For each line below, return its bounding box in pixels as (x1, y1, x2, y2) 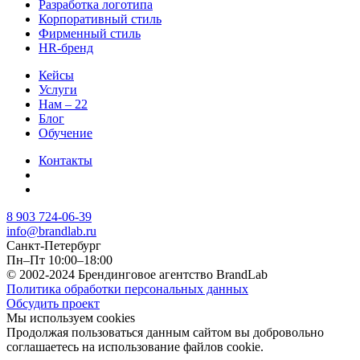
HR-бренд (39, 41, 93, 55)
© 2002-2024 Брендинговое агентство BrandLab (6, 268, 268, 282)
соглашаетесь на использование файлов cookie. (6, 340, 264, 354)
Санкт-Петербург (6, 239, 101, 253)
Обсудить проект (6, 297, 100, 311)
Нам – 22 (39, 97, 88, 112)
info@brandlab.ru (6, 224, 96, 239)
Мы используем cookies (6, 311, 135, 325)
